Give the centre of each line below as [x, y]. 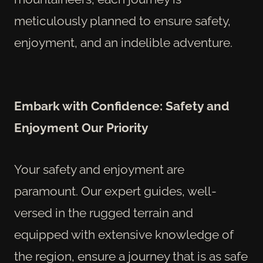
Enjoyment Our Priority [81, 127]
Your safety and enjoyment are [99, 169]
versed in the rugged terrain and [104, 213]
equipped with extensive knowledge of [124, 234]
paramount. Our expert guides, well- [115, 191]
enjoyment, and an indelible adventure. [123, 43]
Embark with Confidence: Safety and [122, 106]
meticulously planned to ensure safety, [122, 21]
